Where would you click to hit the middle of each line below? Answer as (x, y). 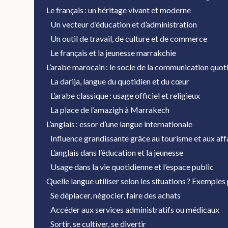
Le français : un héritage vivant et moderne (119, 10)
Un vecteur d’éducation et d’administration (124, 24)
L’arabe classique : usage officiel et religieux (125, 95)
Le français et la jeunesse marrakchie (113, 53)
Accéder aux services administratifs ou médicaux (135, 209)
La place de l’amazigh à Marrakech (110, 110)
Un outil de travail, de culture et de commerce (129, 38)
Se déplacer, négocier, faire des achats (116, 195)
